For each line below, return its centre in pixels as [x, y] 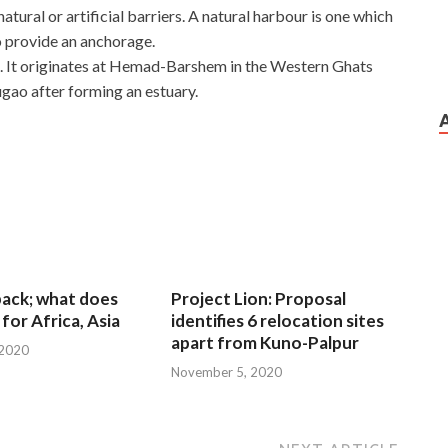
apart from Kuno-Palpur [265, 343]
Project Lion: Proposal [259, 299]
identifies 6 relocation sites [278, 321]
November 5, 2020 [227, 371]
